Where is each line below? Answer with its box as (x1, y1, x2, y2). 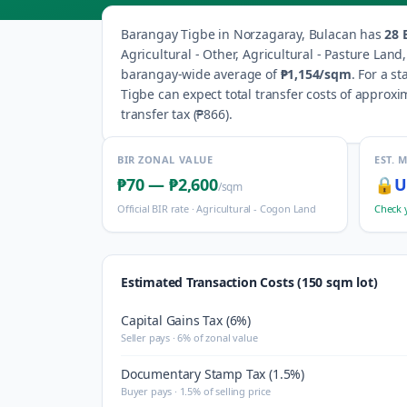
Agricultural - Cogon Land (196, 202, 316, 215)
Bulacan (308, 25, 357, 43)
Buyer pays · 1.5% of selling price (121, 384, 271, 398)
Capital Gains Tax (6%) (121, 312, 252, 329)
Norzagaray (233, 25, 302, 43)
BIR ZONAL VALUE (117, 153, 213, 166)
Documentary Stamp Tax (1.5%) (121, 365, 304, 382)
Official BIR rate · (117, 202, 197, 215)
